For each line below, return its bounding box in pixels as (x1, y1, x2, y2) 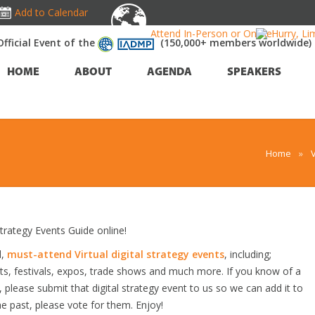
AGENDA (147, 67, 192, 78)
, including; (224, 247, 271, 261)
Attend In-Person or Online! (150, 27, 274, 40)
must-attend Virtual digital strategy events (7, 247, 224, 261)
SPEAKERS (227, 67, 281, 78)
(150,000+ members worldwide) (160, 36, 311, 49)
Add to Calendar (15, 6, 88, 19)
